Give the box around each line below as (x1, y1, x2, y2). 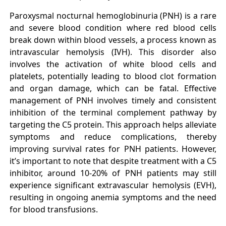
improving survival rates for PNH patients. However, (9, 143, 217, 154)
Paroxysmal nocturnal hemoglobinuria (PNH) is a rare (9, 10, 217, 21)
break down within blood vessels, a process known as (9, 34, 217, 45)
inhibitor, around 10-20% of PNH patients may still (9, 167, 217, 179)
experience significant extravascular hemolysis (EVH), (9, 179, 217, 191)
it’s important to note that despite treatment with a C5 (9, 155, 217, 166)
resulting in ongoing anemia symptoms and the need (9, 191, 217, 203)
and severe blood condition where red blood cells (9, 22, 217, 33)
